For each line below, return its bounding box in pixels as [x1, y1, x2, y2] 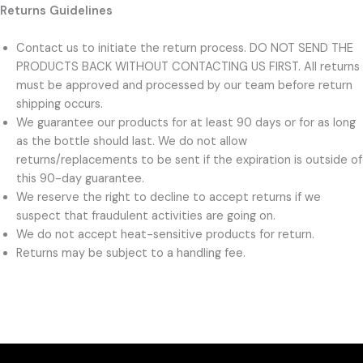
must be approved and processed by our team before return [16, 78, 352, 94]
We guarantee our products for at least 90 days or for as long [16, 115, 356, 131]
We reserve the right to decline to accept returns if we [16, 190, 321, 206]
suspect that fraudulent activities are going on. [16, 208, 279, 224]
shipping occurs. [16, 96, 106, 113]
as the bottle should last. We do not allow [16, 134, 247, 150]
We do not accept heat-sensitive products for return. [16, 227, 318, 243]
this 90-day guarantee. [16, 171, 144, 187]
